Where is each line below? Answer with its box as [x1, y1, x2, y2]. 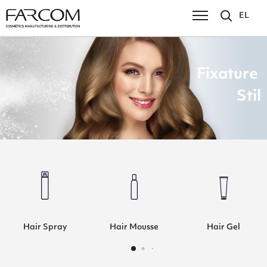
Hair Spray [23, 223, 67, 231]
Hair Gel [207, 223, 240, 231]
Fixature [197, 67, 261, 82]
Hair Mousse [110, 223, 159, 231]
